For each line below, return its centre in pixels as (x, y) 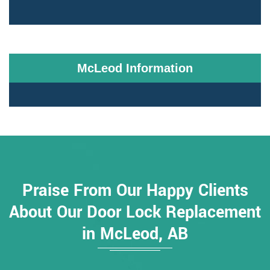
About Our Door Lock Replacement (135, 213)
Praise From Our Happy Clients (135, 191)
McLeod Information (135, 68)
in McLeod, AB (135, 234)
